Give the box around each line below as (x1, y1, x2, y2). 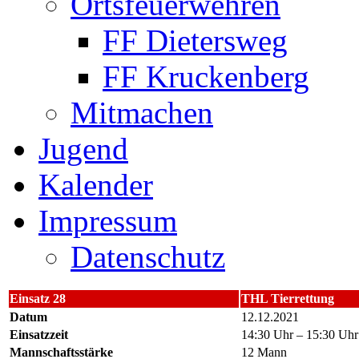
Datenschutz (71, 240, 225, 274)
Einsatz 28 (10, 292, 66, 305)
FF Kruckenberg (103, 59, 309, 94)
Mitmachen (71, 95, 213, 130)
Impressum (38, 204, 177, 238)
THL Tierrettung (241, 292, 334, 305)
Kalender (38, 167, 153, 202)
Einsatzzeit (10, 328, 68, 341)
